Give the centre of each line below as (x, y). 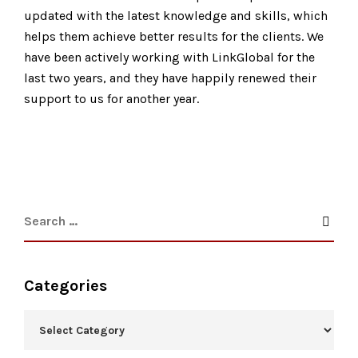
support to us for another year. (111, 99)
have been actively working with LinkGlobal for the (169, 57)
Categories (66, 286)
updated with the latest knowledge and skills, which (176, 16)
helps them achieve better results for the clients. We (174, 36)
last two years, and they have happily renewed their (170, 78)
